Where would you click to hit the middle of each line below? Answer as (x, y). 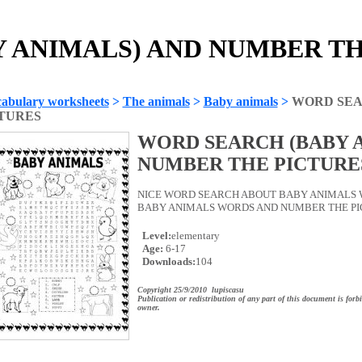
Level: (155, 236)
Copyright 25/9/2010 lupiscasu (190, 290)
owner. (148, 307)
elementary (195, 236)
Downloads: (167, 261)
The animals (156, 101)
